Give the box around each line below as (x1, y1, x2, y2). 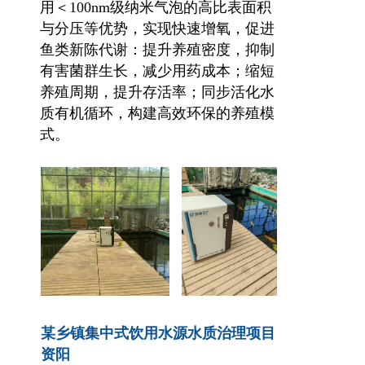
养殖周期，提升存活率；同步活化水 (40, 84, 275, 100)
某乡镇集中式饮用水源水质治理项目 (41, 325, 275, 341)
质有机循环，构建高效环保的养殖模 (40, 105, 275, 121)
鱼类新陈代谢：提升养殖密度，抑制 (40, 42, 275, 58)
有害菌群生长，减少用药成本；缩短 (40, 63, 275, 79)
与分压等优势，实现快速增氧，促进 (40, 20, 275, 37)
